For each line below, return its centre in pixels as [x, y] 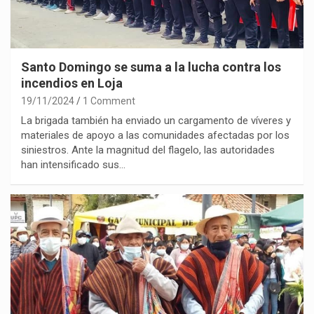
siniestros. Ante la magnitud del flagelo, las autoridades [148, 150]
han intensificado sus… [73, 165]
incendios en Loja [72, 83]
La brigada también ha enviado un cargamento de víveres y [156, 121]
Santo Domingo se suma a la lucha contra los [151, 67]
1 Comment [109, 101]
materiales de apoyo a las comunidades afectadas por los [155, 136]
